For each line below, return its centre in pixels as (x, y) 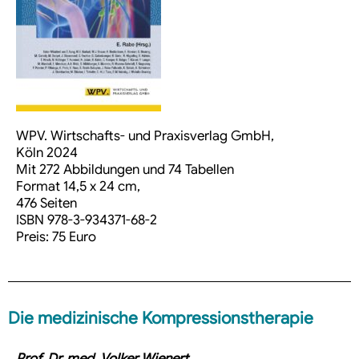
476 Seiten (46, 204)
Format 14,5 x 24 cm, (78, 187)
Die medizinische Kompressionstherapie (161, 319)
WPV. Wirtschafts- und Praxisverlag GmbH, (145, 136)
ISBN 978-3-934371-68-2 (87, 220)
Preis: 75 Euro (56, 237)
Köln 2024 (47, 153)
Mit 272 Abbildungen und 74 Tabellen (125, 170)
